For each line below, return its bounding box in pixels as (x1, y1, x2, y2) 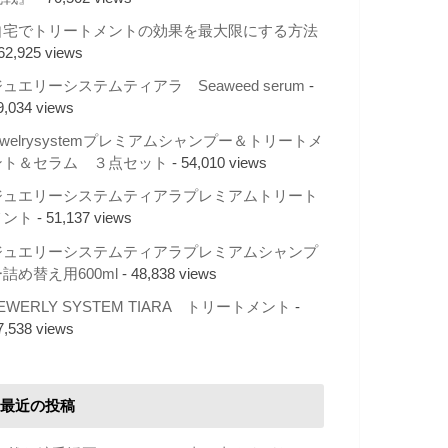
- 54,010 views (168, 155, 267, 172)
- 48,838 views (118, 265, 217, 282)
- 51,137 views (33, 210, 132, 227)
